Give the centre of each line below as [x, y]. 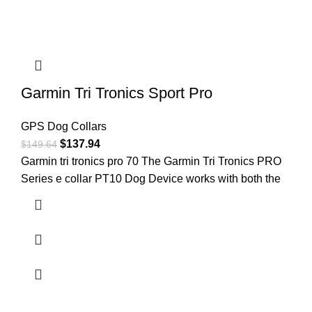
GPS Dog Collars [64, 127]
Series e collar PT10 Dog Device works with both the [151, 179]
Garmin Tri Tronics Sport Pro [117, 93]
